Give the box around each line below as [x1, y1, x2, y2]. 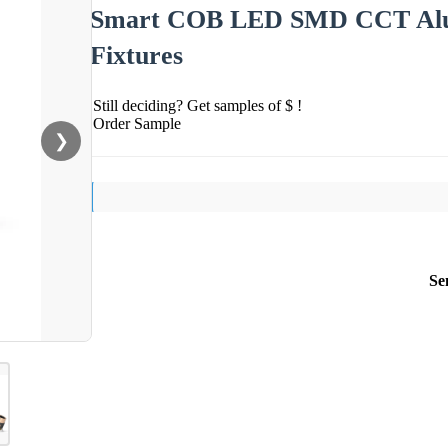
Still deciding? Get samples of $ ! [93, 96, 302, 114]
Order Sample [93, 114, 181, 132]
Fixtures [90, 40, 183, 70]
